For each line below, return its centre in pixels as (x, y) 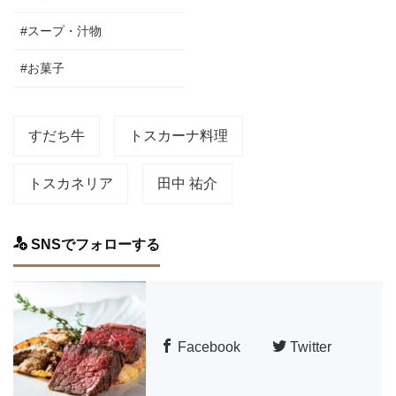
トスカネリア (71, 183)
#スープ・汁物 (61, 30)
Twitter (309, 346)
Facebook (207, 346)
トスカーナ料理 (179, 135)
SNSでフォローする (94, 244)
